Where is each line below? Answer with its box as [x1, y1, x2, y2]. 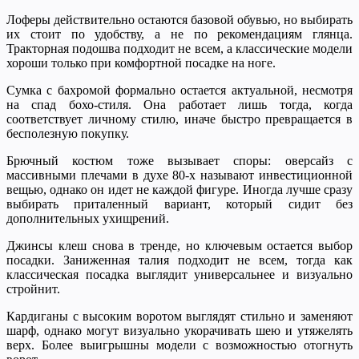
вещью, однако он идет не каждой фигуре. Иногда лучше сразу [6, 182, 353, 196]
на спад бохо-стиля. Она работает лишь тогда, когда [6, 97, 353, 111]
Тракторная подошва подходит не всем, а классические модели [6, 41, 353, 55]
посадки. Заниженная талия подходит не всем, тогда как [6, 252, 353, 267]
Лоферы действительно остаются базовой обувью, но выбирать [6, 12, 353, 26]
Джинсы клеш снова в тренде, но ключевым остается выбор [6, 238, 353, 252]
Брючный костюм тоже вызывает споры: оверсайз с [6, 153, 353, 167]
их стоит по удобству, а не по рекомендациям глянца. [6, 26, 353, 41]
